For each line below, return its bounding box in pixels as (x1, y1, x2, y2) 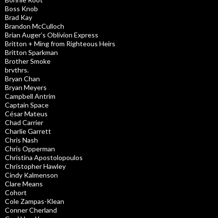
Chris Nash (5, 135, 38, 144)
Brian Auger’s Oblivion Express (5, 30, 98, 39)
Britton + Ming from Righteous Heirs (5, 39, 115, 48)
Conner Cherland (5, 205, 57, 214)
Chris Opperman (5, 144, 55, 153)
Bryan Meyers (5, 83, 47, 91)
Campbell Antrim (5, 91, 55, 100)
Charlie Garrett (5, 127, 51, 135)
